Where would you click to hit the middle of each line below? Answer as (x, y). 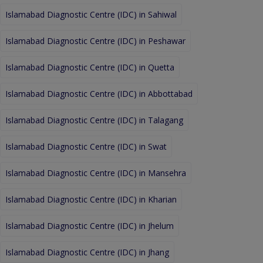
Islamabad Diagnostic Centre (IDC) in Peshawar (95, 41)
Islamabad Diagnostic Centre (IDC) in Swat (86, 146)
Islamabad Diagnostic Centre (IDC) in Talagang (94, 120)
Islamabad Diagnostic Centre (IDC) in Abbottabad (99, 93)
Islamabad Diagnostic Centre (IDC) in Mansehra (96, 173)
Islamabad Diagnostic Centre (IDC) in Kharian (91, 199)
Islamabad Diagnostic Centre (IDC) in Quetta (90, 67)
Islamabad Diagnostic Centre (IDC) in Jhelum (90, 225)
